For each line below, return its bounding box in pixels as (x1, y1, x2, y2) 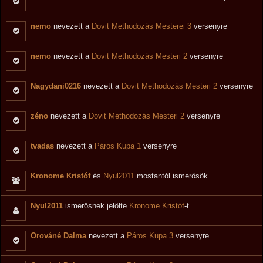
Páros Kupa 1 (95, 141, 141, 150)
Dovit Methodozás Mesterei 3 (92, 22, 191, 31)
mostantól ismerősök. (134, 171, 210, 180)
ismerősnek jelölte (63, 201, 129, 210)
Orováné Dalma (31, 231, 89, 240)
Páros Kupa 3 (127, 231, 173, 240)
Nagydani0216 (31, 82, 81, 90)
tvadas (31, 141, 54, 150)
